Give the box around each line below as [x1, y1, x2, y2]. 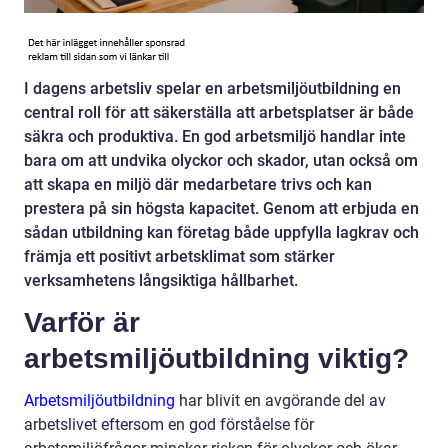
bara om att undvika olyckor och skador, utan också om [24, 151, 418, 171]
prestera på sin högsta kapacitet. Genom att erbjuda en [24, 199, 419, 219]
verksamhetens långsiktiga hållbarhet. [24, 271, 298, 291]
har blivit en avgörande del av [175, 391, 386, 411]
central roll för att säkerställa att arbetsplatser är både [24, 103, 414, 123]
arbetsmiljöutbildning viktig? [24, 343, 409, 375]
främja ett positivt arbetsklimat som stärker [24, 247, 335, 267]
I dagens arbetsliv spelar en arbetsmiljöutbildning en [24, 79, 401, 99]
